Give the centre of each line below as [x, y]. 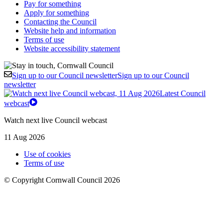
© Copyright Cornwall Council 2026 [62, 180]
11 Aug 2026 [24, 137]
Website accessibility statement [72, 48]
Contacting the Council [60, 21]
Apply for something [56, 12]
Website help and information [70, 30]
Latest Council [183, 93]
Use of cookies [47, 154]
